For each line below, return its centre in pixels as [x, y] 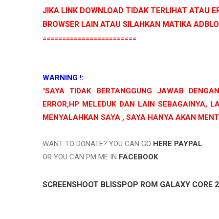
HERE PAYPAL [178, 144]
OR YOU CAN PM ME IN [81, 157]
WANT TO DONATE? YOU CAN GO [98, 144]
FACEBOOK [138, 157]
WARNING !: [63, 78]
